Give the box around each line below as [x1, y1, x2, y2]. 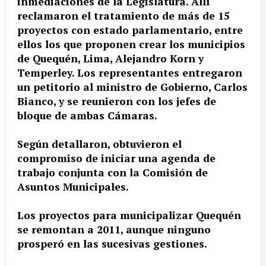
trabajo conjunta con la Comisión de [17, 166, 208, 180]
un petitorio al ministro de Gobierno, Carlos [17, 80, 248, 94]
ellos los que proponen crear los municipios [17, 37, 245, 52]
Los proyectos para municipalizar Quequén [17, 208, 241, 223]
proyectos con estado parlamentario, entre [17, 23, 243, 37]
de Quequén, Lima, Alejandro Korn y [17, 52, 204, 66]
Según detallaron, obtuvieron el [17, 137, 182, 151]
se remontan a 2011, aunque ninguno [17, 223, 211, 237]
